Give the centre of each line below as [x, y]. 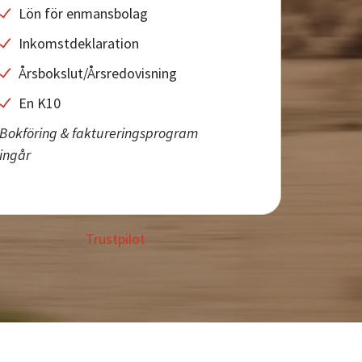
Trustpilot [116, 239]
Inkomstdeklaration [79, 43]
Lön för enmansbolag [84, 13]
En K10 [40, 103]
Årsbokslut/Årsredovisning [98, 73]
